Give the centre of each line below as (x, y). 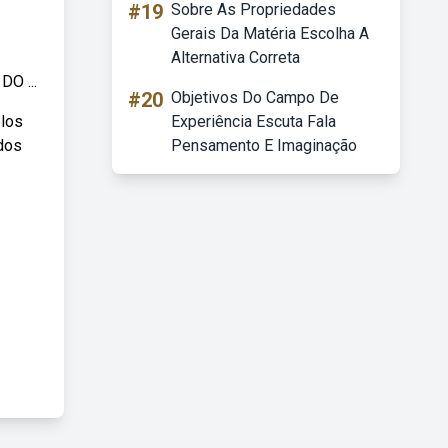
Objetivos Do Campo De (255, 97)
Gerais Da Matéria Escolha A (270, 33)
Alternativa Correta (235, 57)
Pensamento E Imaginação (264, 145)
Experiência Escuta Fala (253, 121)
